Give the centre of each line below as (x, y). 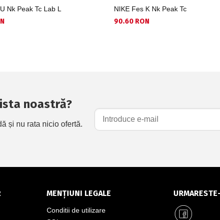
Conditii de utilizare (76, 210)
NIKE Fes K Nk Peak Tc (150, 9)
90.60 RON (131, 21)
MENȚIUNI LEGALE (79, 193)
